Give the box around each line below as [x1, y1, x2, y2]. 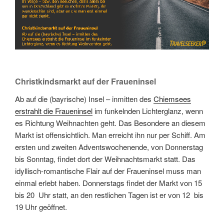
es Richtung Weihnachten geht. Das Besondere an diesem [15, 117, 205, 128]
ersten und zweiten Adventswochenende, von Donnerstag [15, 141, 203, 152]
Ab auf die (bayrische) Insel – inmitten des [15, 93, 153, 104]
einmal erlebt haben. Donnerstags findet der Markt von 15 [15, 177, 202, 188]
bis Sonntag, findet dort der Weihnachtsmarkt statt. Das [15, 153, 195, 164]
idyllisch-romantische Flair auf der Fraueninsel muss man [15, 165, 201, 176]
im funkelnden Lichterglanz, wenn [92, 105, 203, 116]
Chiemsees [153, 93, 191, 104]
